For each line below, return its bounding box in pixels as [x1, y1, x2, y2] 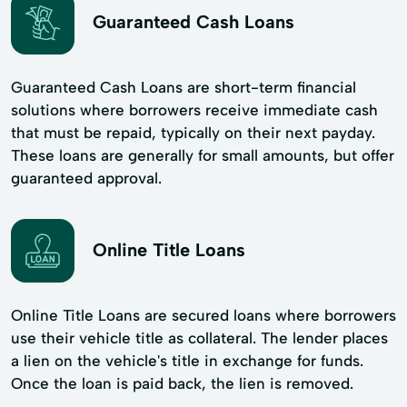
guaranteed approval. [11, 168, 162, 187]
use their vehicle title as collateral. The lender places [11, 328, 388, 347]
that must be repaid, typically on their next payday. [11, 123, 375, 142]
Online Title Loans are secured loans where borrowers [11, 305, 396, 324]
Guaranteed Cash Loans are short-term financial [11, 77, 356, 96]
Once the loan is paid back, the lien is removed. [11, 373, 353, 392]
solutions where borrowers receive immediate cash [11, 100, 378, 119]
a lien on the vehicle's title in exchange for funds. [11, 351, 363, 370]
